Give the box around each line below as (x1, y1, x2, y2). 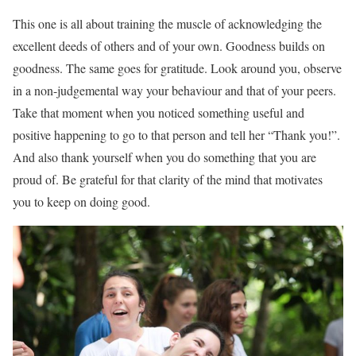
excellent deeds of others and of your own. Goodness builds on (13, 37, 325, 54)
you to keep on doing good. (13, 192, 150, 210)
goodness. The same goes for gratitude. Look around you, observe (13, 59, 342, 76)
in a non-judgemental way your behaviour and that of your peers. (13, 81, 336, 99)
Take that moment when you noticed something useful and (13, 103, 304, 121)
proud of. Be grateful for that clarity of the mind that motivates (13, 170, 323, 188)
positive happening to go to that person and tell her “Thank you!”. (13, 126, 340, 143)
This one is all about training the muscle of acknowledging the (13, 14, 322, 32)
